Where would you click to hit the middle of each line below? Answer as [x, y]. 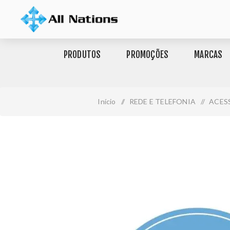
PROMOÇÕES [148, 55]
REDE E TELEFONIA [162, 101]
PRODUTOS [82, 55]
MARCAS [208, 55]
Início [107, 101]
